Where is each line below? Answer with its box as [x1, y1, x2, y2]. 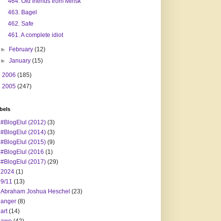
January [9, 57, 33, 65]
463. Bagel [7, 9, 37, 16]
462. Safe [7, 20, 34, 28]
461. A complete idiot [7, 32, 63, 39]
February [9, 46, 35, 53]
